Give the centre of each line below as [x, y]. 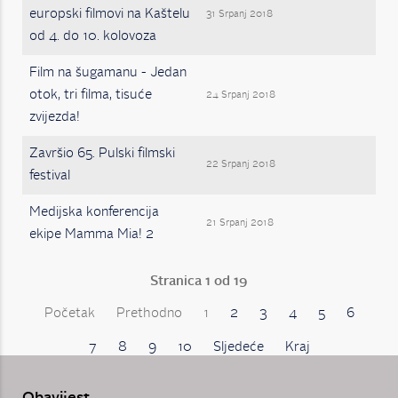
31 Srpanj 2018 [239, 15]
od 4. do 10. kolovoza [93, 37]
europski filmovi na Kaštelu [110, 15]
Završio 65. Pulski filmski [102, 154]
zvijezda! [55, 118]
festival [50, 176]
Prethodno [149, 314]
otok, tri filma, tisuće [91, 96]
